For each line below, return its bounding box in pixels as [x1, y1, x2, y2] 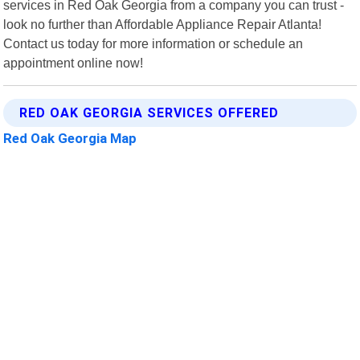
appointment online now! [3, 55, 144, 70]
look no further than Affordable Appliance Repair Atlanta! [3, 16, 322, 31]
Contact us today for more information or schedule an [3, 35, 304, 51]
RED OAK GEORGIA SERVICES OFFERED [19, 104, 280, 121]
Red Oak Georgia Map [3, 129, 137, 146]
